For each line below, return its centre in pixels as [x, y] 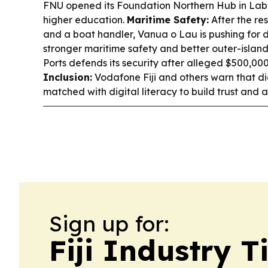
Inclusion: [68, 77]
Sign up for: [109, 223]
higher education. [85, 20]
